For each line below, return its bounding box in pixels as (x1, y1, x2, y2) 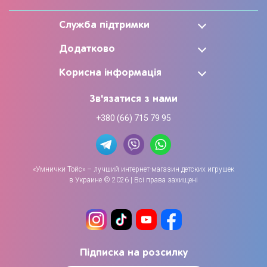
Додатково (59, 44, 115, 54)
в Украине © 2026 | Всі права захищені (69, 175, 198, 184)
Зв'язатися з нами (89, 94, 178, 104)
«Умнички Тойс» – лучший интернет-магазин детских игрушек (33, 164, 234, 173)
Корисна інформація (59, 67, 162, 78)
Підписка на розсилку (79, 247, 188, 258)
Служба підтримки (59, 20, 150, 30)
